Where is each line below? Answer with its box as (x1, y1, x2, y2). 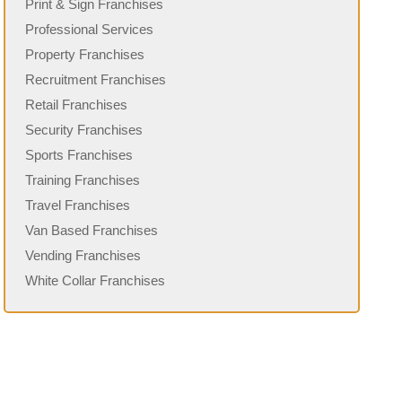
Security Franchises (25, 122, 144, 138)
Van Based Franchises (25, 223, 159, 239)
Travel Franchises (25, 197, 131, 214)
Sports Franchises (25, 147, 134, 163)
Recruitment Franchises (25, 72, 167, 88)
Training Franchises (25, 172, 141, 188)
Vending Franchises (25, 248, 142, 264)
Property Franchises (25, 47, 145, 63)
